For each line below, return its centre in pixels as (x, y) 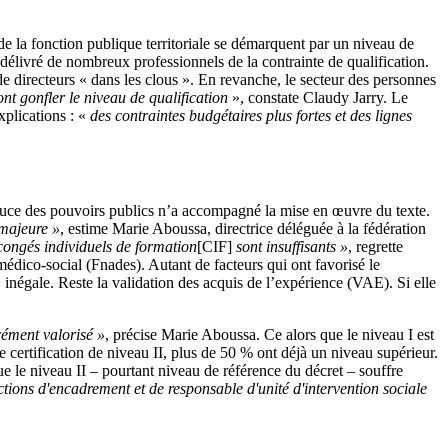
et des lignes (371, 115)
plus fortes (298, 115)
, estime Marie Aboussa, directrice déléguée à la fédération (243, 229)
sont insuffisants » (290, 247)
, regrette (375, 247)
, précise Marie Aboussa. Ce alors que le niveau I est (269, 335)
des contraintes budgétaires (178, 115)
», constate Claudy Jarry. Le (320, 97)
